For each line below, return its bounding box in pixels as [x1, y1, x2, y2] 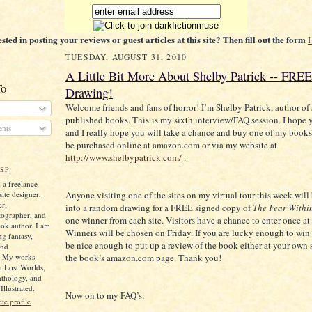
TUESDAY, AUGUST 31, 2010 [65, 52, 187, 63]
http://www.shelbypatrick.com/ [65, 151, 182, 164]
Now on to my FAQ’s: [65, 289, 145, 302]
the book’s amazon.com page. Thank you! [65, 251, 221, 265]
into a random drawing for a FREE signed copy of [65, 201, 253, 214]
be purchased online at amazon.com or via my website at [65, 139, 277, 152]
